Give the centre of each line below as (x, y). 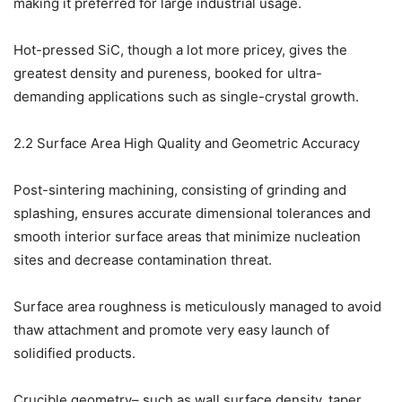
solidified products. (74, 354)
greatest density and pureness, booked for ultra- (168, 74)
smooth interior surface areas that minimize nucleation (187, 237)
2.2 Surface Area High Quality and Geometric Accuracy (187, 144)
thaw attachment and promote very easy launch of (171, 330)
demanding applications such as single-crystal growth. (186, 97)
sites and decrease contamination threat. (143, 260)
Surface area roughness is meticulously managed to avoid (197, 307)
